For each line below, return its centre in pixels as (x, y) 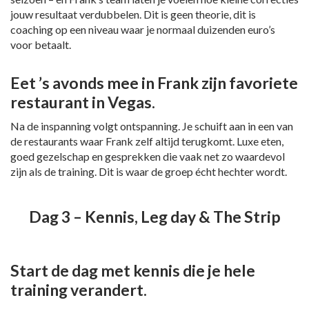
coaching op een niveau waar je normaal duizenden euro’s (143, 30)
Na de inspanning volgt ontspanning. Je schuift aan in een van (152, 126)
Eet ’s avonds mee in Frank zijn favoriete (154, 83)
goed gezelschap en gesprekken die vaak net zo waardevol (148, 157)
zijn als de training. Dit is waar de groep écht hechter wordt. (149, 172)
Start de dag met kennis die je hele (133, 271)
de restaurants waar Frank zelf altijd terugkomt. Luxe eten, (147, 141)
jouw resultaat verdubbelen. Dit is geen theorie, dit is (133, 14)
